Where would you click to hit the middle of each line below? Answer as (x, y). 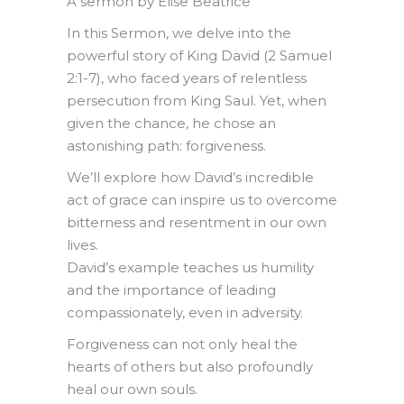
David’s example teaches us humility (190, 267)
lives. (83, 245)
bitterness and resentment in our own (197, 222)
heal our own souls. (132, 389)
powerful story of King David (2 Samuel (199, 55)
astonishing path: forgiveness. (166, 146)
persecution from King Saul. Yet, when (197, 101)
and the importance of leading (171, 290)
